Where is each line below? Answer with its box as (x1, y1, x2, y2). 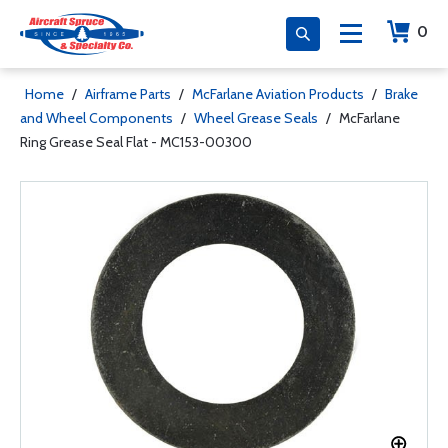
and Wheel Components (20, 109, 173, 127)
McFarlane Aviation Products (192, 85, 364, 103)
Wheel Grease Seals (194, 109, 318, 127)
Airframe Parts (85, 85, 171, 103)
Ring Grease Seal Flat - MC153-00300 (20, 133, 252, 151)
